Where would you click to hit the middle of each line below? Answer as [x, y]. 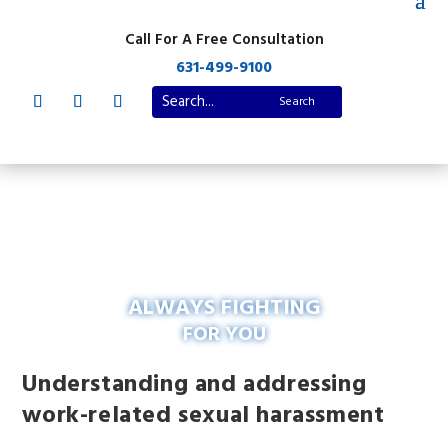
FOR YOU [224, 335]
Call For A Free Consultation [224, 40]
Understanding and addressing [194, 385]
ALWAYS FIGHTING [224, 308]
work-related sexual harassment [203, 416]
